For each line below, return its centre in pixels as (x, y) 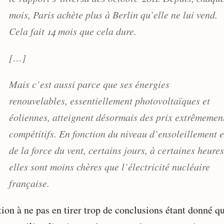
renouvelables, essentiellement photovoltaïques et (109, 100)
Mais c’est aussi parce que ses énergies (89, 84)
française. (29, 183)
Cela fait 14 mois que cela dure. (73, 31)
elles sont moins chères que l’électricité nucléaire (109, 166)
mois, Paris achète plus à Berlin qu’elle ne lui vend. (113, 14)
